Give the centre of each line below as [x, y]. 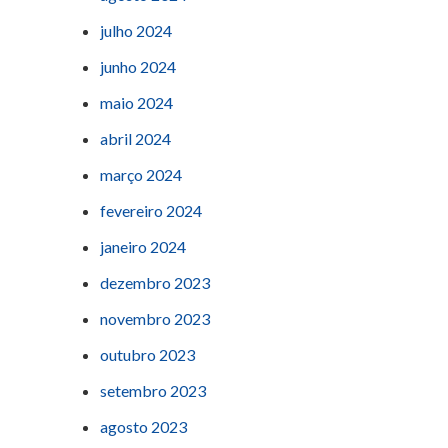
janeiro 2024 [143, 247]
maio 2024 [136, 103]
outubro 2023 [147, 355]
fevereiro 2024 [151, 211]
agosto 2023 [143, 427]
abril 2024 [135, 139]
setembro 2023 [153, 391]
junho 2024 [138, 67]
